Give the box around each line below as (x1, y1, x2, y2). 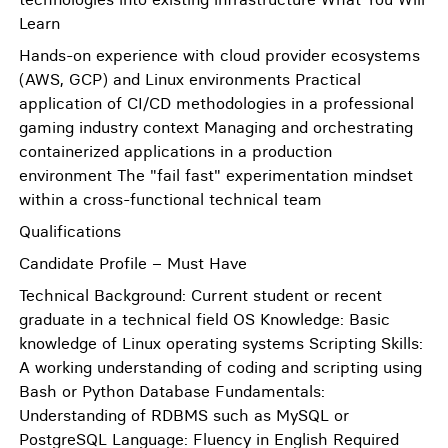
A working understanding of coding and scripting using (19, 357, 422, 377)
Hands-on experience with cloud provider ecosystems (19, 45, 420, 65)
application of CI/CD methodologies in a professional (19, 93, 414, 113)
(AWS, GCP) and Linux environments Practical (19, 69, 361, 89)
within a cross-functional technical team (19, 189, 322, 209)
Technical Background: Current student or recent (19, 285, 382, 305)
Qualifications (19, 221, 121, 241)
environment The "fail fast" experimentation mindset (19, 165, 413, 185)
